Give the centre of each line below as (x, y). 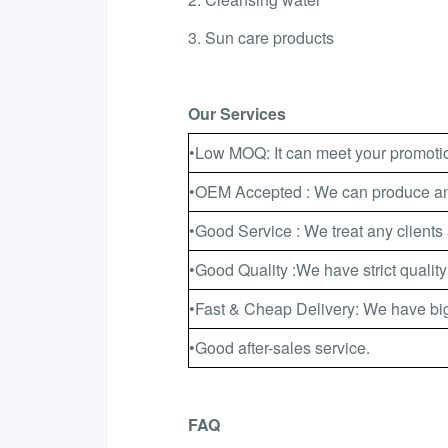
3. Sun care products (260, 37)
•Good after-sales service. (279, 347)
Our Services (236, 113)
